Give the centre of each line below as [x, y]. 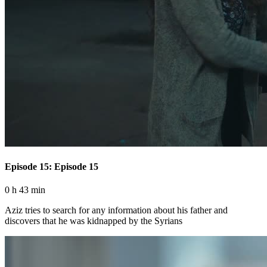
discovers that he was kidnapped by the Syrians [94, 221]
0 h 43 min [25, 190]
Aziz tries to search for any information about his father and [116, 210]
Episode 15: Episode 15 [52, 167]
